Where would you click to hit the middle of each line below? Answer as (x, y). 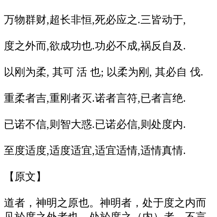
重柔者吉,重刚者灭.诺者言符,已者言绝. (95, 98)
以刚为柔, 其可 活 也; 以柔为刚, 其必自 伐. (104, 72)
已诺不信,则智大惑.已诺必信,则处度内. (95, 124)
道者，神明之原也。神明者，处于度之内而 (105, 203)
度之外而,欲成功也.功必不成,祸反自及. (95, 46)
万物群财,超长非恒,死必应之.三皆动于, (95, 20)
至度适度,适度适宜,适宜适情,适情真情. (95, 150)
